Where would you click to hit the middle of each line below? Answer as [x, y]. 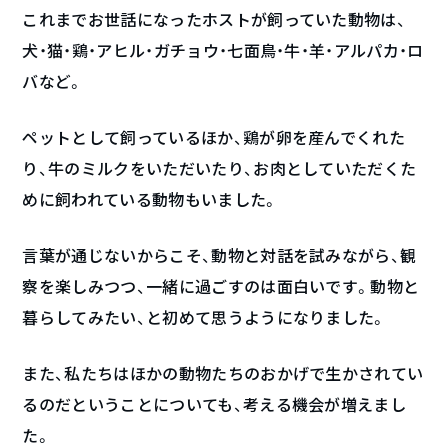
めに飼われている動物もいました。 [150, 200]
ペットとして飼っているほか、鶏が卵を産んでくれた [214, 138]
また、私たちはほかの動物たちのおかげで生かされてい [223, 374]
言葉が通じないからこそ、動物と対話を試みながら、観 [219, 256]
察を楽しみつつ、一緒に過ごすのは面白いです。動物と [221, 287]
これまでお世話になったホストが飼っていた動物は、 [214, 20]
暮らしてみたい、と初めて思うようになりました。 [204, 318]
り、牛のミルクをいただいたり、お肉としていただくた [219, 169]
